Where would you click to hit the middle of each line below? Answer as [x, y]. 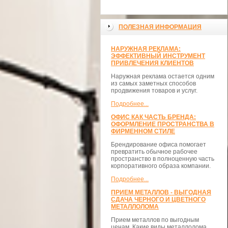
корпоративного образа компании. [161, 166]
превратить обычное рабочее [154, 152]
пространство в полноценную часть [163, 159]
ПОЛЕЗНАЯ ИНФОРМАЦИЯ [160, 27]
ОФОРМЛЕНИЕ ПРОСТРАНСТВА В [163, 124]
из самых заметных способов [153, 83]
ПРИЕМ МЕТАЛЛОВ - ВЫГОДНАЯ [161, 192]
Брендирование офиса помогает [159, 145]
